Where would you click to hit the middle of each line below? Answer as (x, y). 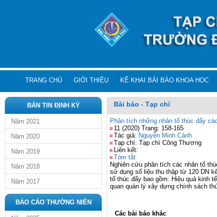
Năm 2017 (25, 181)
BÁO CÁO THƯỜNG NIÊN (53, 202)
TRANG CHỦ (44, 80)
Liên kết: (126, 150)
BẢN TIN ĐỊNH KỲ (53, 105)
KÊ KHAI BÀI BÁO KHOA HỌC (164, 80)
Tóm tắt (125, 157)
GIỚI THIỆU (91, 80)
